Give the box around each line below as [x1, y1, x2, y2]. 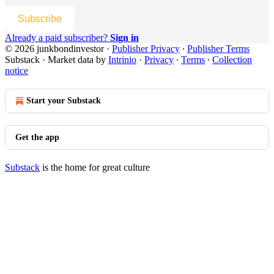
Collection [212, 54, 252, 65]
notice [5, 65, 28, 76]
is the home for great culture [40, 161, 150, 172]
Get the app [15, 132, 59, 142]
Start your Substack [26, 95, 101, 105]
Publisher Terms [187, 43, 250, 54]
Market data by [48, 54, 108, 65]
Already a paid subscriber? [5, 32, 110, 43]
